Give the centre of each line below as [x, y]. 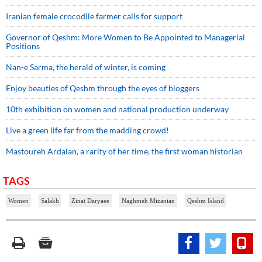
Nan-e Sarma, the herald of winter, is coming [86, 67]
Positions [23, 46]
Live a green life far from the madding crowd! [87, 130]
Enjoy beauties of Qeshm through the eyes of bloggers [103, 88]
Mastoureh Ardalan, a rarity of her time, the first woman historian [124, 151]
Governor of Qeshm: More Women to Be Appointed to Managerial [125, 37]
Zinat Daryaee [90, 200]
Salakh [50, 200]
